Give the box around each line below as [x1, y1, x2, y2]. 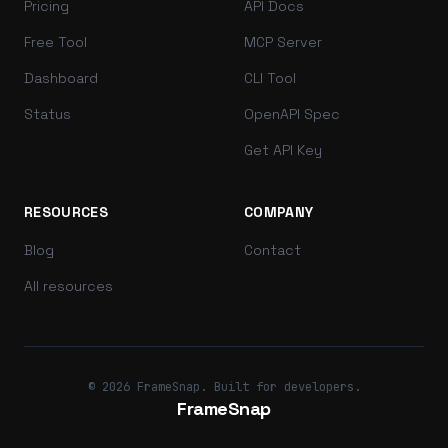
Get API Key [244, 141, 322, 160]
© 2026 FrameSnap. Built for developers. [87, 379, 361, 396]
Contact [244, 241, 301, 260]
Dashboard [24, 69, 98, 88]
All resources [24, 277, 113, 296]
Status [24, 105, 71, 124]
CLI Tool [244, 69, 296, 88]
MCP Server [244, 33, 322, 52]
